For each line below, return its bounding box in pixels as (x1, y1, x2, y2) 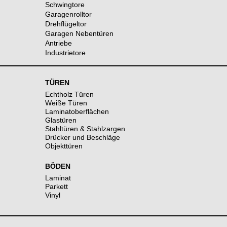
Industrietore (45, 48, 86, 57)
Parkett (45, 182, 68, 191)
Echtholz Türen (45, 90, 94, 98)
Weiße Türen (45, 98, 87, 107)
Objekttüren (45, 141, 83, 150)
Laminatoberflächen (45, 107, 109, 116)
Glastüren (45, 116, 77, 124)
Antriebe (45, 39, 72, 47)
